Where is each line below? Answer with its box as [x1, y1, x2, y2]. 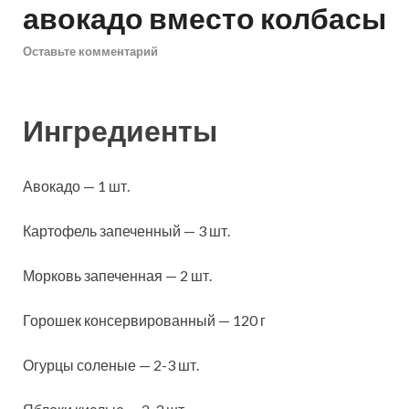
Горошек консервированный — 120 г [23, 311, 266, 330]
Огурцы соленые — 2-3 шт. [23, 356, 199, 374]
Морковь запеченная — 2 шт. [23, 267, 212, 285]
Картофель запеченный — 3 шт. [23, 222, 230, 240]
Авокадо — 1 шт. [23, 177, 130, 195]
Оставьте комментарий [23, 43, 158, 58]
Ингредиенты [23, 111, 217, 148]
